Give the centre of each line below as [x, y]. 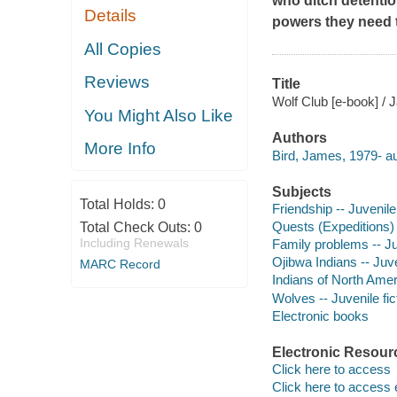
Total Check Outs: [136, 227]
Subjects [301, 191]
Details [111, 16]
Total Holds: [118, 204]
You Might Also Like [159, 115]
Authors [299, 138]
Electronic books [320, 315]
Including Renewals [134, 242]
